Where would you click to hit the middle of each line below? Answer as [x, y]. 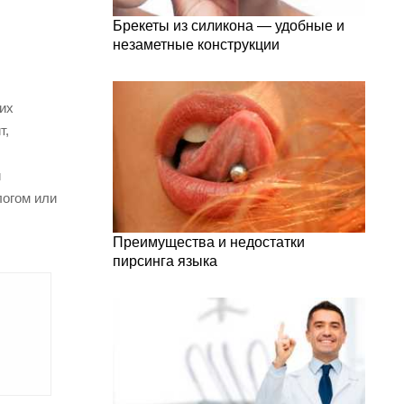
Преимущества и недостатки [209, 242]
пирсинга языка [165, 261]
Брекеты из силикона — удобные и [229, 26]
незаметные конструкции [196, 45]
